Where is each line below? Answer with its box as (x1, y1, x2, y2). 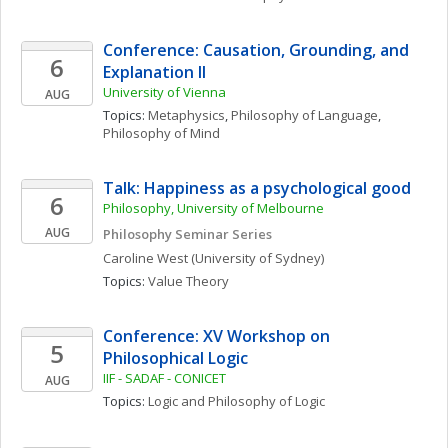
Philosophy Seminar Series (103, 225, 272, 243)
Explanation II (103, 61, 210, 83)
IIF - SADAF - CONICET (103, 369, 226, 387)
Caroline (103, 249, 154, 267)
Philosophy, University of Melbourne (103, 199, 324, 217)
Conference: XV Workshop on (103, 325, 330, 347)
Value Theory (148, 272, 229, 290)
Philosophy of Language (231, 106, 378, 124)
